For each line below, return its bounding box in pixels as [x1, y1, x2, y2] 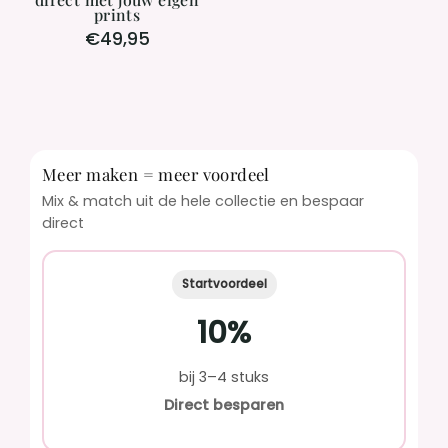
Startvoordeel [181, 275, 267, 292]
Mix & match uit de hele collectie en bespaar [42, 190, 364, 211]
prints [93, 3, 141, 25]
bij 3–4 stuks [179, 366, 269, 387]
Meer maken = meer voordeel [42, 162, 270, 185]
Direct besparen [164, 394, 284, 415]
